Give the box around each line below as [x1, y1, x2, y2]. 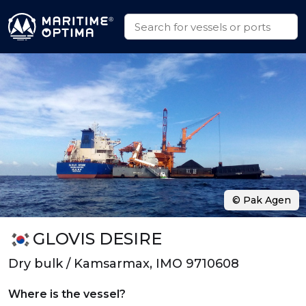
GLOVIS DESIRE [32, 229, 162, 249]
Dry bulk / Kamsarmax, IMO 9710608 [8, 256, 239, 271]
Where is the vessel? [8, 288, 126, 301]
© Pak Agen [232, 194, 291, 206]
